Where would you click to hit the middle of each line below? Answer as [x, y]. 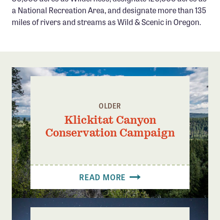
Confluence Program [60, 9]
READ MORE [103, 177]
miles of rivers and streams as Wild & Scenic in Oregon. [107, 22]
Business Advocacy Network [75, 27]
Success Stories [50, 44]
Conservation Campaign [110, 132]
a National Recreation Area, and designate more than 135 [109, 10]
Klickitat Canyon [110, 120]
